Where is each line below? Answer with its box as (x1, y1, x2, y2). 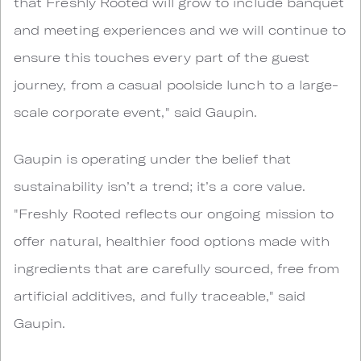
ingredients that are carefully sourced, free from (14, 260, 340, 276)
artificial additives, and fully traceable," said (14, 288, 306, 303)
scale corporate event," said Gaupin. (14, 104, 258, 119)
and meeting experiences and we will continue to (14, 22, 346, 37)
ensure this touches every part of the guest (14, 49, 310, 64)
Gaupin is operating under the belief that (14, 151, 291, 166)
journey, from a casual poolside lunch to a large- (14, 77, 339, 92)
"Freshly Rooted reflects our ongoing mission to (14, 205, 334, 221)
